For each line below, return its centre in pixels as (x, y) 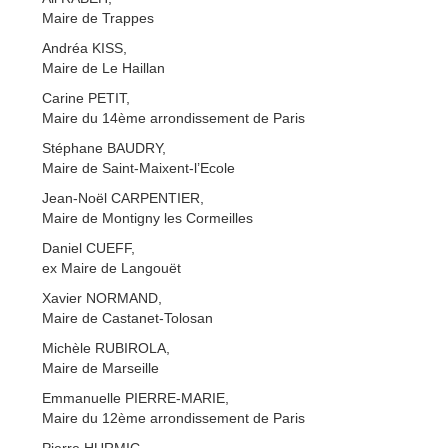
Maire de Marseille (100, 367)
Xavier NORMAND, (102, 297)
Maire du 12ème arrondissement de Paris (173, 417)
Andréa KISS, (84, 47)
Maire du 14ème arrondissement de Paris (173, 117)
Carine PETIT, (86, 97)
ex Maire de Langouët (111, 267)
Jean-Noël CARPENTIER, (123, 197)
